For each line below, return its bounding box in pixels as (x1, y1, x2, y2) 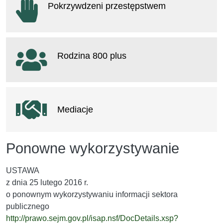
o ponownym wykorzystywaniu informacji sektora (6, 190, 178, 199)
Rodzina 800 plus (57, 50, 126, 61)
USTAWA (6, 166, 39, 175)
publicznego (6, 202, 49, 211)
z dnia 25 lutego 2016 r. (6, 178, 88, 187)
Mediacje (57, 104, 93, 114)
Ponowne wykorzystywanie (6, 140, 179, 156)
